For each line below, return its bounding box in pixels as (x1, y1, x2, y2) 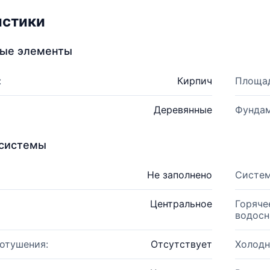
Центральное (149, 198, 212, 210)
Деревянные (153, 104, 212, 116)
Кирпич (177, 75, 212, 87)
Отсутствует (150, 238, 212, 250)
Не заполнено (146, 169, 212, 181)
